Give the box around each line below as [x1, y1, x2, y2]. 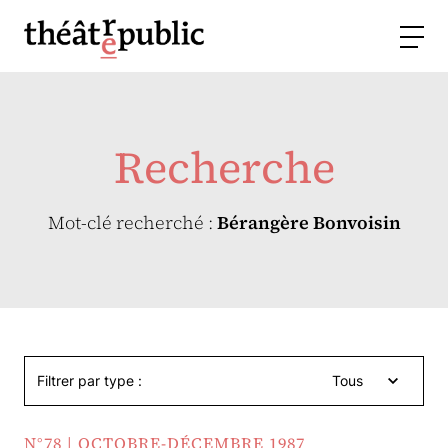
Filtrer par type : [37, 372, 142, 389]
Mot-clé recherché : [47, 210, 217, 235]
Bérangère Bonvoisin [216, 210, 401, 235]
